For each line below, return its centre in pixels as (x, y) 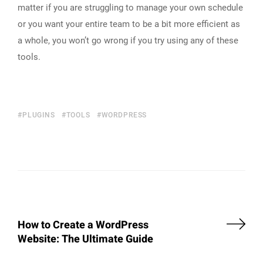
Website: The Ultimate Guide (85, 239)
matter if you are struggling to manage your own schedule (130, 7)
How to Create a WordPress (83, 225)
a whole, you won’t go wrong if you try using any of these (128, 40)
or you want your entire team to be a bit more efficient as (129, 24)
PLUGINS (38, 115)
